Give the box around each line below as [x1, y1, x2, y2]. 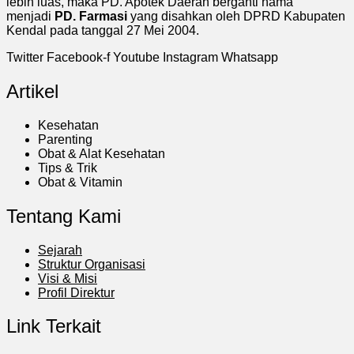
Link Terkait [6, 315, 101, 337]
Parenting [38, 132, 92, 146]
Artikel [6, 80, 58, 102]
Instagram [163, 50, 218, 64]
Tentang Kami [6, 205, 121, 227]
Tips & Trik [38, 160, 97, 175]
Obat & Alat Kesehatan [38, 146, 165, 160]
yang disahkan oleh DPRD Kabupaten [127, 9, 345, 23]
